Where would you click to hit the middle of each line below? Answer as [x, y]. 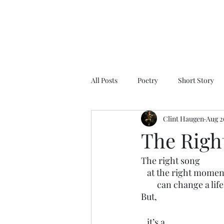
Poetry [148, 80]
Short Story [196, 80]
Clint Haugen [183, 118]
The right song [170, 160]
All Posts [104, 80]
